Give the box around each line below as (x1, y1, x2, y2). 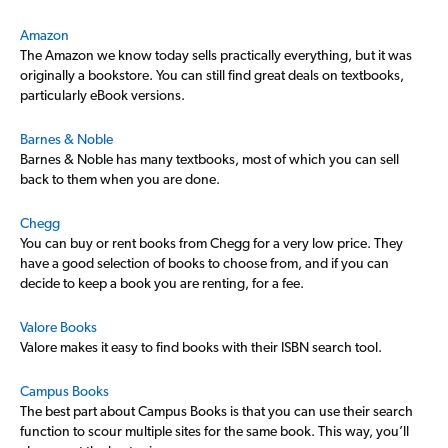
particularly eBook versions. (20, 87, 185, 103)
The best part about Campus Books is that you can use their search (20, 403, 413, 419)
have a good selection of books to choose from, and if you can (20, 255, 389, 271)
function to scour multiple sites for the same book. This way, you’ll (20, 423, 409, 439)
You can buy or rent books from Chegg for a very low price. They (20, 235, 403, 251)
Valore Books (20, 319, 97, 335)
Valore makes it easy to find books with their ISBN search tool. (20, 339, 382, 355)
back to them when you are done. (20, 171, 220, 187)
